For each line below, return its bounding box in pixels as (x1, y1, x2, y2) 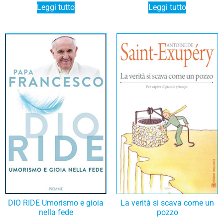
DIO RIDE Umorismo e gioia (8, 198, 104, 208)
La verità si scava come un (120, 198, 214, 208)
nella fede (38, 208, 73, 218)
